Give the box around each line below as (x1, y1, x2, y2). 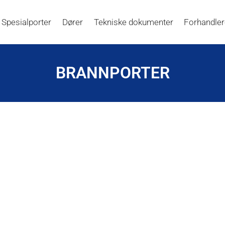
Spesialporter (1, 17, 51, 27)
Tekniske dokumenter (93, 17, 173, 27)
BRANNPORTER (55, 63, 170, 82)
